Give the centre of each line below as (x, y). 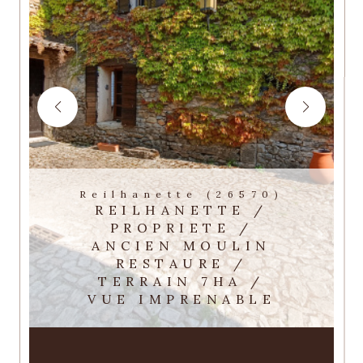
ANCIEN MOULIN (181, 246)
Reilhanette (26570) (188, 194)
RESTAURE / (181, 263)
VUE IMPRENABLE (181, 299)
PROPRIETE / (181, 228)
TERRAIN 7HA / (181, 281)
